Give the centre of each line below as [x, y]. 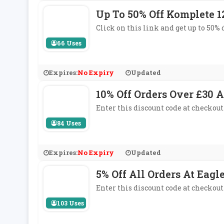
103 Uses [70, 203]
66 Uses [69, 43]
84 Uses [69, 123]
